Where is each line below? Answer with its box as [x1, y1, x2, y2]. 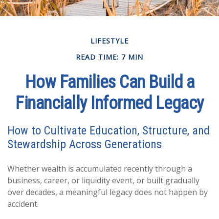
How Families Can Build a [24, 72, 195, 92]
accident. [7, 198, 39, 209]
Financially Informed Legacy [15, 93, 204, 113]
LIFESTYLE [90, 36, 129, 45]
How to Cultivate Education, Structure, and [7, 124, 210, 137]
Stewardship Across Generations [7, 137, 162, 151]
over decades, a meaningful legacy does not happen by [7, 187, 208, 197]
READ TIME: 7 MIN [76, 52, 143, 62]
